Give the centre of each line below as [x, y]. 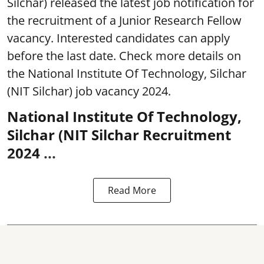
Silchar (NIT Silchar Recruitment [119, 134]
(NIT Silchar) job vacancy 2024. [89, 91]
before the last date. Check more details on [124, 55]
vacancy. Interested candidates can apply [118, 38]
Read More [132, 190]
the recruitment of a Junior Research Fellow [124, 20]
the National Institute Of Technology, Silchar [127, 73]
